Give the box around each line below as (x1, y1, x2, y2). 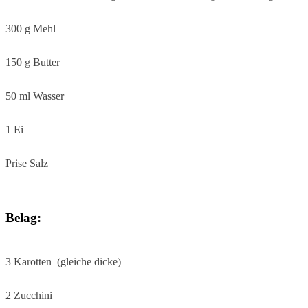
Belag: (5, 210, 41, 225)
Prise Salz (5, 157, 48, 170)
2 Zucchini (5, 289, 52, 301)
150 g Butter (5, 56, 60, 69)
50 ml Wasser (5, 90, 64, 102)
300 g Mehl (5, 23, 56, 35)
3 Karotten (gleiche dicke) (5, 255, 121, 267)
